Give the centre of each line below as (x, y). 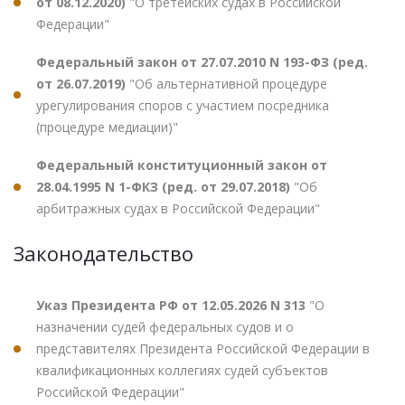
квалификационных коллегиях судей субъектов (182, 370)
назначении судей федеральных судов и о (165, 326)
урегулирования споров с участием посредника (183, 105)
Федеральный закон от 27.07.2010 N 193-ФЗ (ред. (202, 61)
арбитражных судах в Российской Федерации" (178, 208)
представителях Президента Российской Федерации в (203, 348)
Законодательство (104, 253)
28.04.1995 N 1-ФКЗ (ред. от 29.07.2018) (165, 186)
